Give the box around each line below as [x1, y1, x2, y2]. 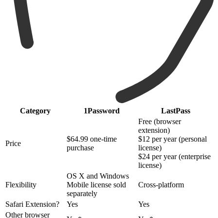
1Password [83, 106, 120, 115]
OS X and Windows [67, 171, 129, 180]
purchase [67, 143, 94, 152]
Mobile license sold [67, 180, 126, 189]
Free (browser [138, 117, 181, 126]
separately [67, 189, 97, 198]
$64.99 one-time [67, 134, 117, 143]
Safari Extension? [5, 200, 59, 208]
